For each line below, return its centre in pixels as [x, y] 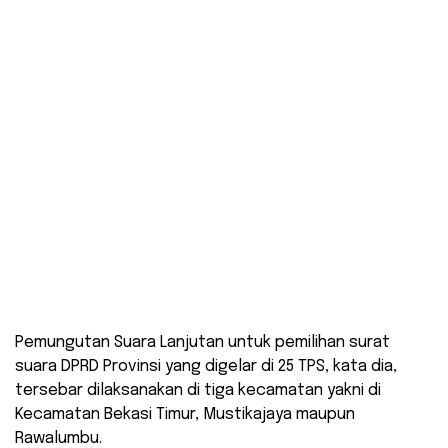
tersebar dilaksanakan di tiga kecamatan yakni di [198, 391]
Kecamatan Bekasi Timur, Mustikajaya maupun [185, 415]
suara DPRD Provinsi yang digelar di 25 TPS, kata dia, [206, 367]
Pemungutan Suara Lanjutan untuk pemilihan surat [202, 343]
